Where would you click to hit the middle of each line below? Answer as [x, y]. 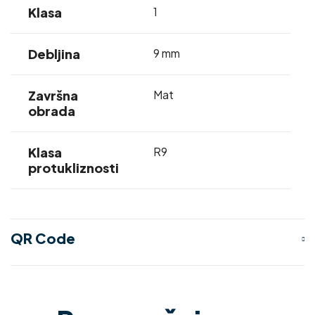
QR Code [43, 238]
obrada [52, 110]
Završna [53, 95]
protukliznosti [74, 167]
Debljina [54, 53]
